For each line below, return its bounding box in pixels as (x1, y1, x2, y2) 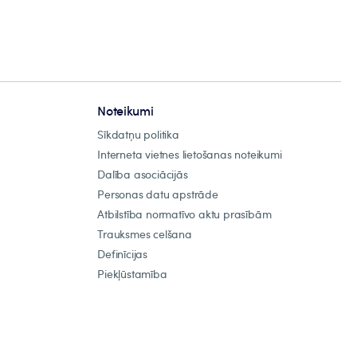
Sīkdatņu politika (97, 127, 179, 142)
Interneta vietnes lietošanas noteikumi (97, 147, 282, 162)
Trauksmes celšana (97, 226, 192, 241)
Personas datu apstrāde (97, 186, 218, 202)
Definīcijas (97, 246, 147, 261)
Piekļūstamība (97, 266, 167, 281)
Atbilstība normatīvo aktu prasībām (97, 206, 272, 222)
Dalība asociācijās (97, 167, 188, 182)
